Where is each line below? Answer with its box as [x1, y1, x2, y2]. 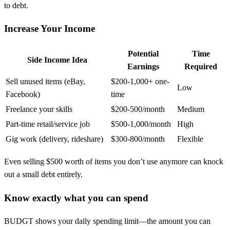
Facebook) [6, 89, 40, 99]
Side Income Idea [27, 55, 87, 64]
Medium [177, 104, 204, 113]
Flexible [177, 134, 203, 143]
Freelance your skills [6, 104, 72, 113]
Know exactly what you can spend [4, 192, 148, 203]
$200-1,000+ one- [111, 76, 169, 86]
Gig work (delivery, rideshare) [6, 134, 103, 143]
